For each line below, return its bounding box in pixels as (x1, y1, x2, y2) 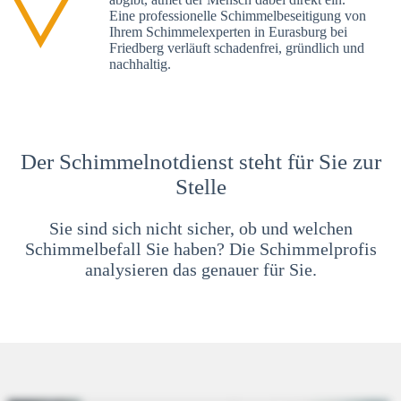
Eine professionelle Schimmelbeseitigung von (109, 7, 366, 23)
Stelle (175, 175, 226, 200)
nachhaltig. (109, 55, 171, 72)
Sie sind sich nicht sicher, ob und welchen (48, 218, 353, 239)
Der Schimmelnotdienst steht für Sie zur (20, 149, 381, 175)
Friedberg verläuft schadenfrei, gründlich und (109, 39, 364, 55)
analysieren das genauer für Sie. (84, 260, 317, 280)
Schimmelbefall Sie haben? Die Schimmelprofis (24, 239, 377, 260)
